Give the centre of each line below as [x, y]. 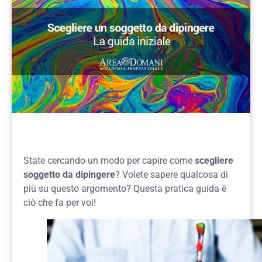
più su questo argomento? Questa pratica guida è [125, 189]
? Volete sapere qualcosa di [172, 175]
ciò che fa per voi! [60, 203]
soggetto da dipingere [69, 175]
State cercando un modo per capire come [109, 161]
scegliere [214, 161]
